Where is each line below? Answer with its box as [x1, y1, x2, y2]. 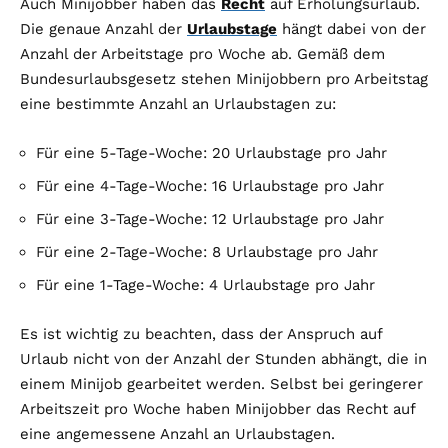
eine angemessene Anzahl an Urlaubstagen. [20, 425, 335, 444]
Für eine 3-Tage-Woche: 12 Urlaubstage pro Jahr [36, 210, 384, 229]
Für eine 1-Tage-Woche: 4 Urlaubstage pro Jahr [36, 276, 375, 295]
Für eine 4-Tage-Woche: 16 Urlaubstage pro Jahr [36, 177, 384, 196]
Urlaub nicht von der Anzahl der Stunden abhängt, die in [20, 350, 427, 369]
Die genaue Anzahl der [20, 20, 187, 39]
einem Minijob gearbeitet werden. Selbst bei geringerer [20, 375, 423, 394]
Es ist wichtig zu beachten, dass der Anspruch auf [20, 325, 382, 344]
